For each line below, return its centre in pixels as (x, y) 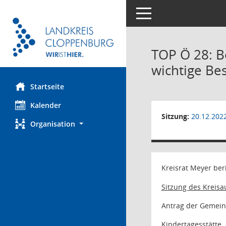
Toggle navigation (165, 12)
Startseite (47, 87)
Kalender (46, 105)
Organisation (53, 124)
